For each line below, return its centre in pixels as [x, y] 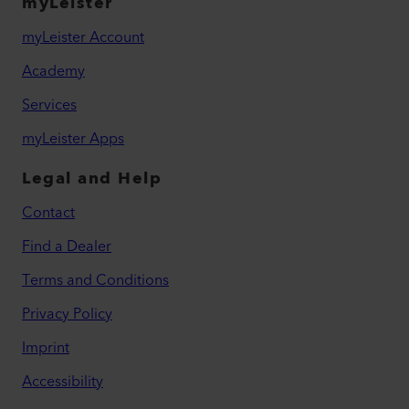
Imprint [46, 348]
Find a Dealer [67, 247]
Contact [48, 213]
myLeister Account [83, 38]
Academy [53, 72]
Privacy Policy [67, 315]
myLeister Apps [73, 139]
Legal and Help [92, 179]
